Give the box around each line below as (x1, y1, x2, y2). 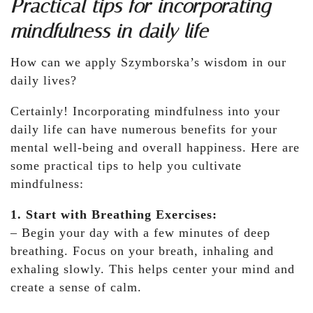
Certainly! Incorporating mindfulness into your (10, 104, 280, 119)
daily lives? (10, 73, 77, 88)
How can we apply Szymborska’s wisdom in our (10, 55, 286, 70)
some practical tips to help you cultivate (10, 159, 242, 173)
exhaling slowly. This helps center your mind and (10, 262, 295, 277)
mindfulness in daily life (10, 20, 208, 43)
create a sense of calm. (10, 280, 142, 295)
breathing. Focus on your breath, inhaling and (10, 244, 274, 259)
